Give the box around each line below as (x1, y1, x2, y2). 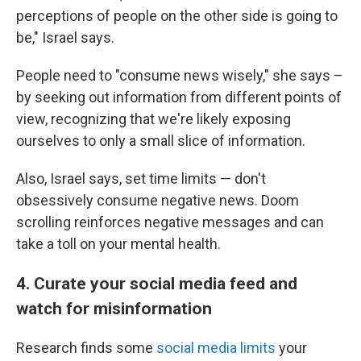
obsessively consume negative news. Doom (16, 191, 299, 209)
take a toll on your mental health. (16, 234, 221, 252)
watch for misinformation (16, 297, 212, 318)
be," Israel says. (16, 28, 114, 46)
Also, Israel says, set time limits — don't (16, 169, 266, 187)
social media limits (153, 338, 279, 356)
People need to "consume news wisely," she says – (16, 66, 343, 84)
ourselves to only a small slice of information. (16, 131, 305, 149)
